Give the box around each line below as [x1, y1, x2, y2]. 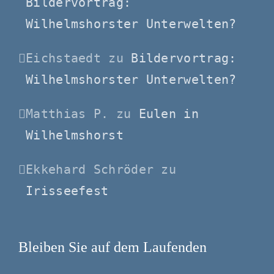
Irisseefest [26, 183, 109, 198]
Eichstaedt [26, 50, 102, 65]
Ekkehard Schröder [26, 161, 154, 177]
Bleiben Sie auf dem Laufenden [18, 239, 207, 255]
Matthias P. [26, 106, 109, 121]
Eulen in [138, 106, 199, 121]
